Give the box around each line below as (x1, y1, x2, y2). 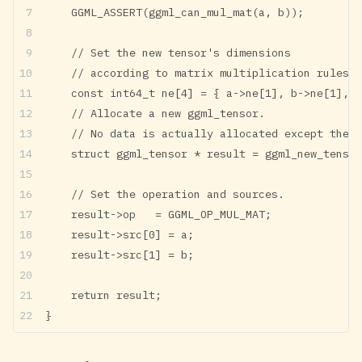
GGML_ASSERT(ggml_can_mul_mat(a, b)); (45, 4, 304, 19)
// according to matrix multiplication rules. (45, 65, 356, 80)
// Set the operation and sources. (45, 186, 284, 201)
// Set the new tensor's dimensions (45, 44, 291, 60)
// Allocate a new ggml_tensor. (45, 105, 265, 120)
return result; (45, 287, 162, 302)
